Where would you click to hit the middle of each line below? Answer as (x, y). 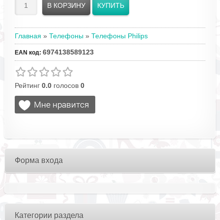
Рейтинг (28, 85)
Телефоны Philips (119, 36)
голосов (66, 85)
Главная (28, 36)
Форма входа (39, 160)
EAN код (27, 53)
